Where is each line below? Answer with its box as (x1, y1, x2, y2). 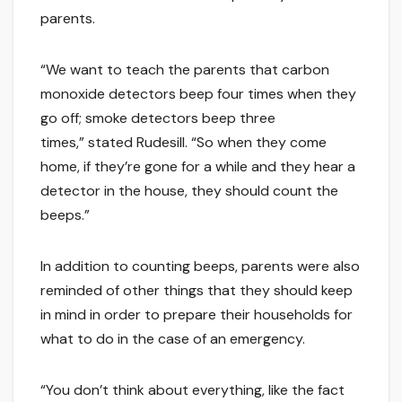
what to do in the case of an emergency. (40, 329, 305, 349)
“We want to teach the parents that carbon (40, 60, 329, 80)
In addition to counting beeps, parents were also (40, 257, 360, 276)
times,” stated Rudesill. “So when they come (40, 133, 327, 153)
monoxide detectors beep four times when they (40, 84, 356, 104)
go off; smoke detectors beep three (40, 109, 275, 128)
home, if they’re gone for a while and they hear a (40, 157, 355, 177)
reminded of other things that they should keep (40, 281, 353, 301)
